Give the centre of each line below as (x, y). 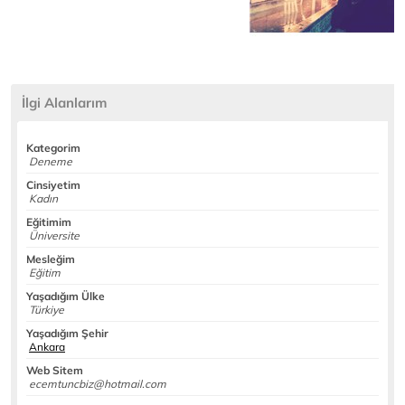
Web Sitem (55, 370)
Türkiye (45, 310)
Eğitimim (49, 222)
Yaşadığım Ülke (66, 296)
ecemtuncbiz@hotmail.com (96, 384)
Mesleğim (51, 259)
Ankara (47, 347)
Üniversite (53, 235)
